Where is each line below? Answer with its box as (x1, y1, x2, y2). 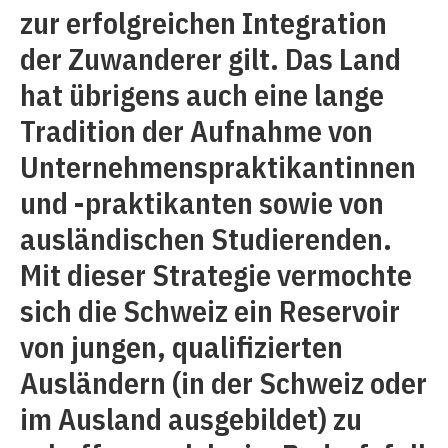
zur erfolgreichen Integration (20, 3, 387, 42)
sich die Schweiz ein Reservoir (20, 291, 400, 330)
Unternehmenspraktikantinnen (20, 147, 416, 186)
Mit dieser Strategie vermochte (20, 255, 412, 294)
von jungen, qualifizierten (20, 327, 343, 366)
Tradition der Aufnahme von (20, 111, 373, 150)
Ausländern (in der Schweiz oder (20, 363, 427, 402)
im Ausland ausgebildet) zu (20, 399, 362, 438)
